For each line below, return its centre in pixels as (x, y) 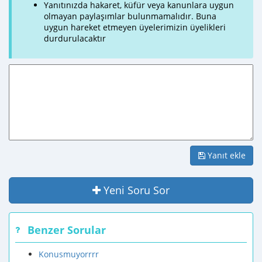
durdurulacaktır (75, 38)
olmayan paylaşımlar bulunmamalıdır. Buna (130, 16)
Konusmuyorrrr (69, 254)
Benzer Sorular (67, 230)
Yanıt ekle (225, 155)
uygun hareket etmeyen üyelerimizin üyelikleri (135, 27)
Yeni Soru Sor (137, 190)
